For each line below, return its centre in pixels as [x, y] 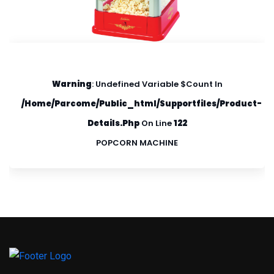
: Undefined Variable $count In [157, 84]
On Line [156, 123]
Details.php [113, 123]
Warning [72, 84]
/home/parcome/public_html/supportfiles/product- [142, 103]
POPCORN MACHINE [137, 143]
